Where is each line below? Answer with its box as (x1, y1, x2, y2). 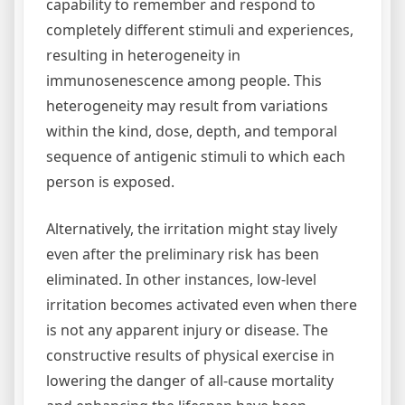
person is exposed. (46, 172, 174, 192)
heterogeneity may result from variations (46, 96, 328, 116)
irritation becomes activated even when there (46, 295, 357, 315)
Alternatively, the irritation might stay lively (46, 219, 337, 239)
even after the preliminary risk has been (46, 244, 319, 264)
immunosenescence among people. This (46, 71, 322, 90)
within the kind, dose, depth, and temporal (46, 121, 337, 141)
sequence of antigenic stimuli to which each (46, 146, 345, 166)
